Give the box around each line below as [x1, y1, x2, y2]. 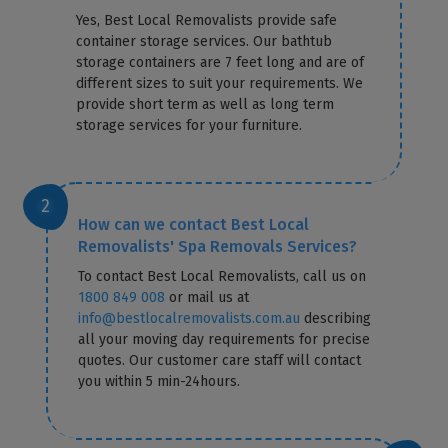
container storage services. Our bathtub [76, 32, 333, 50]
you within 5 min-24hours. [78, 372, 241, 390]
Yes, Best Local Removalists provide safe [76, 11, 338, 29]
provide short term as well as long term [76, 95, 335, 113]
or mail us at [165, 288, 250, 306]
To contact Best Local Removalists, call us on [78, 267, 367, 285]
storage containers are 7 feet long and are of [76, 53, 365, 71]
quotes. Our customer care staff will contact [78, 351, 362, 369]
